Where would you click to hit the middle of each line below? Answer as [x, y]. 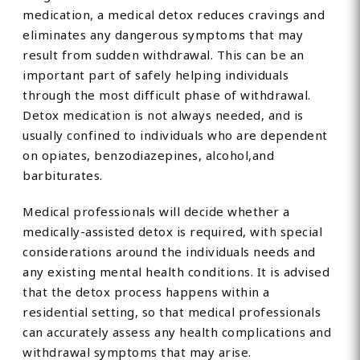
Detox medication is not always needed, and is [163, 115]
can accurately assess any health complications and [177, 332]
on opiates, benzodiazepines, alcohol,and [149, 155]
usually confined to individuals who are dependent [175, 135]
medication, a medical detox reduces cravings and [174, 15]
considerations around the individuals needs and [169, 252]
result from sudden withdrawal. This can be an [164, 55]
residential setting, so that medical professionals [172, 312]
